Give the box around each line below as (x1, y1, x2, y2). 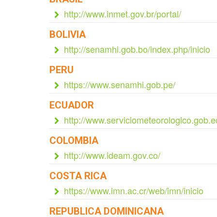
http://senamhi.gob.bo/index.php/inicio (64, 43, 210, 55)
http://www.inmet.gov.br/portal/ (64, 7, 181, 20)
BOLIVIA (49, 29, 86, 40)
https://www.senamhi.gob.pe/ (64, 78, 175, 91)
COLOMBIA (49, 135, 98, 146)
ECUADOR (49, 99, 94, 111)
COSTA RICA (49, 170, 107, 182)
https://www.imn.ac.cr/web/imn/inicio (64, 184, 203, 197)
